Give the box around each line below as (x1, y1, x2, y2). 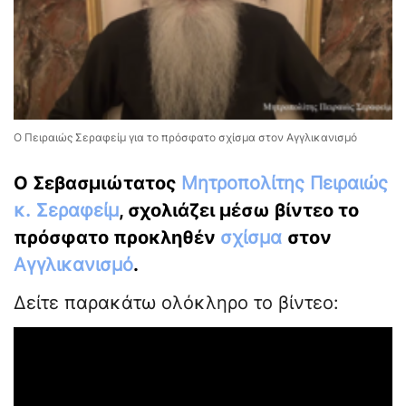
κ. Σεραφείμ (14, 199, 119, 222)
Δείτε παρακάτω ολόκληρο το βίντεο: (14, 292, 339, 314)
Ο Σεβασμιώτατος (14, 172, 181, 195)
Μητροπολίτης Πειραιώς (181, 172, 388, 195)
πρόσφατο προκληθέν (14, 227, 220, 249)
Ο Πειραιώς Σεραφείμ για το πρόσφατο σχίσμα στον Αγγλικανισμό (14, 130, 357, 145)
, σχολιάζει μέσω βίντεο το (119, 199, 359, 222)
